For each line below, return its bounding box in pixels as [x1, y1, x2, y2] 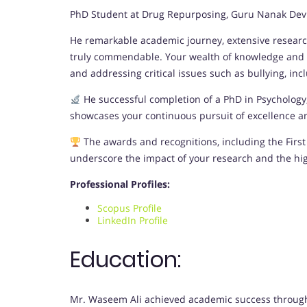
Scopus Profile [97, 201, 162, 215]
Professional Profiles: [70, 177, 170, 191]
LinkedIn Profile [97, 214, 168, 228]
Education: [70, 243, 181, 275]
